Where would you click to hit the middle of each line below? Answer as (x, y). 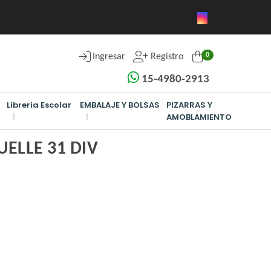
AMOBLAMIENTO (199, 117)
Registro (166, 57)
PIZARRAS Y (190, 105)
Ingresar (109, 57)
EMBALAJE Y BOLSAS (120, 105)
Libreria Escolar (39, 105)
